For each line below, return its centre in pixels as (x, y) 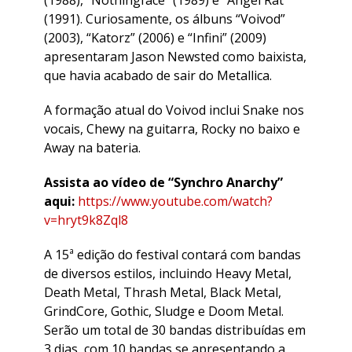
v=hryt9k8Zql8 (86, 220)
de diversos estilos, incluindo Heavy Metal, (168, 273)
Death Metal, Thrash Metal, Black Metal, (163, 292)
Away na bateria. (92, 147)
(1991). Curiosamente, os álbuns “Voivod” (165, 18)
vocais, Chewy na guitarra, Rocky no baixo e (172, 128)
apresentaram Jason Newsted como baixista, (175, 56)
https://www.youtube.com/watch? (175, 201)
